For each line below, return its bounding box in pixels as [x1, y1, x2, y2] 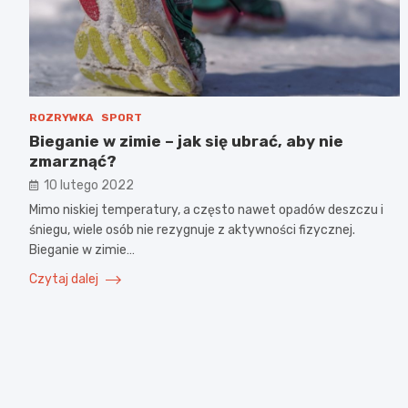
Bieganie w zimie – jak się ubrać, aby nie [29, 131, 343, 150]
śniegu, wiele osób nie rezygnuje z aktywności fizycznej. [29, 221, 355, 238]
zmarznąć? [29, 151, 117, 170]
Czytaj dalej [29, 270, 101, 287]
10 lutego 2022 [44, 177, 134, 193]
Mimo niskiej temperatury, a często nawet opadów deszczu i [29, 201, 383, 218]
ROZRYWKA [29, 110, 94, 124]
